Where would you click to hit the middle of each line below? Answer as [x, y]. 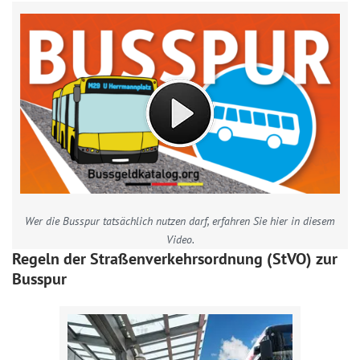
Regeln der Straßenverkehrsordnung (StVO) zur [175, 259]
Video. [180, 239]
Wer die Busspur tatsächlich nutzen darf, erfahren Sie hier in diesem [180, 221]
